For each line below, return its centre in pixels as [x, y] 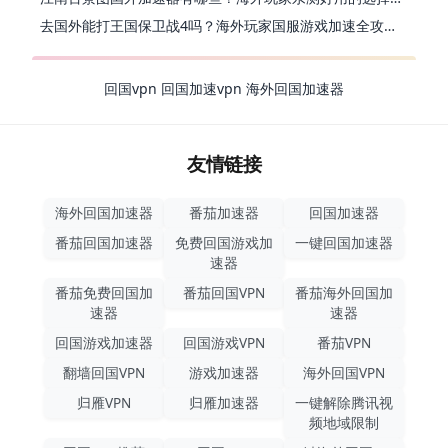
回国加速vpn [203, 89]
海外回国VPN [344, 373]
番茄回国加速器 [104, 243]
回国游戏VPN [224, 343]
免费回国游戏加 [224, 243]
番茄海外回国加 [344, 293]
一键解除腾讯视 [344, 403]
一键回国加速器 [344, 243]
